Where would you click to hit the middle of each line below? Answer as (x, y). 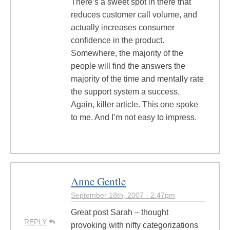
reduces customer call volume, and (134, 15)
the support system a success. (125, 92)
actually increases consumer (123, 27)
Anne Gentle (98, 181)
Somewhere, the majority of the (127, 53)
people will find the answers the (128, 66)
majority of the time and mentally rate (137, 79)
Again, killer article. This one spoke (135, 104)
